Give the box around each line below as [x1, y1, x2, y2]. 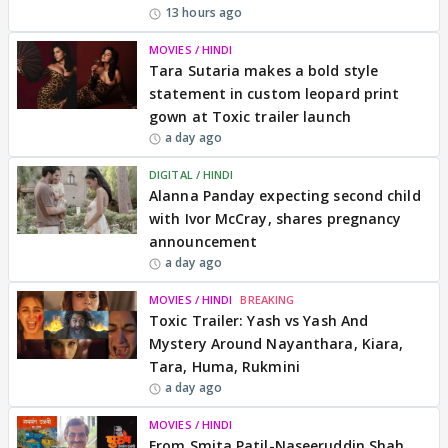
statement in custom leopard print [149, 84, 400, 103]
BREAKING [240, 292, 295, 307]
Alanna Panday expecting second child [149, 186, 421, 205]
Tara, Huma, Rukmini [149, 357, 300, 376]
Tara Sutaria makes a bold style [149, 61, 379, 80]
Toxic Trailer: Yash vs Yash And [149, 311, 369, 330]
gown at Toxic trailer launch [149, 107, 351, 126]
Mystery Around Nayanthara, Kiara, [149, 334, 404, 353]
